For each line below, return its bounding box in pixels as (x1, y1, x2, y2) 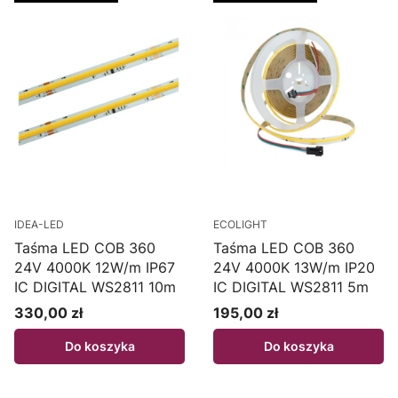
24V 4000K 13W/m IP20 (213, 259, 375, 277)
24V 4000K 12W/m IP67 (14, 259, 175, 277)
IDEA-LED (14, 218, 64, 232)
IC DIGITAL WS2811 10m (14, 278, 176, 297)
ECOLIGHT (213, 218, 267, 232)
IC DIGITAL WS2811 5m (213, 278, 369, 297)
